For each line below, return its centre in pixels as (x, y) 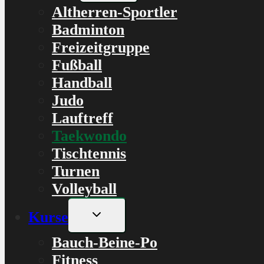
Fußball (77, 65)
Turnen (76, 171)
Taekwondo (89, 136)
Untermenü (110, 212)
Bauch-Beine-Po (105, 242)
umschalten (111, 222)
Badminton (88, 29)
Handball (82, 82)
